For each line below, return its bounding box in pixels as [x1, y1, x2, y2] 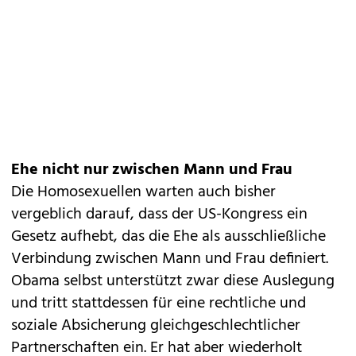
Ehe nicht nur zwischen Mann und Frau [11, 157, 292, 183]
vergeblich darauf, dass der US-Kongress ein [11, 202, 308, 227]
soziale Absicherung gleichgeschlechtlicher [11, 313, 300, 339]
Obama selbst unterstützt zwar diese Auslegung [11, 269, 335, 294]
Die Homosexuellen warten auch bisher [11, 180, 276, 205]
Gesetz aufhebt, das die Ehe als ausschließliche [11, 224, 326, 250]
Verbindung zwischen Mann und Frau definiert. [11, 246, 328, 272]
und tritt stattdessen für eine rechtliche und [11, 291, 306, 316]
